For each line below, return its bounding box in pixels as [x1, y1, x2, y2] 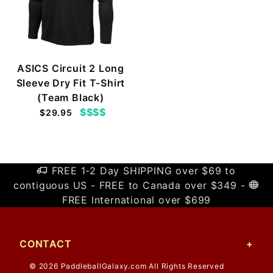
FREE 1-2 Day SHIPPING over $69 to [48, 165, 236, 177]
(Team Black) [37, 91, 104, 104]
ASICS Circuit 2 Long [16, 62, 124, 74]
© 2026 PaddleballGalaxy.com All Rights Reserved [29, 261, 224, 271]
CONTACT [19, 238, 72, 250]
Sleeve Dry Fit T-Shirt [16, 76, 126, 89]
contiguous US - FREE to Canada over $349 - [13, 179, 249, 191]
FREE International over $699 [62, 194, 211, 206]
